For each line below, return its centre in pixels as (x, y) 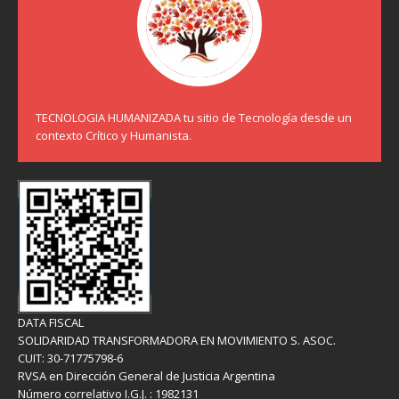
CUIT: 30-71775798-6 (70, 358)
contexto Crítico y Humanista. (114, 136)
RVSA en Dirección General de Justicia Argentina (147, 376)
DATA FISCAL (51, 323)
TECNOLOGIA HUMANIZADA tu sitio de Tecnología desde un (194, 118)
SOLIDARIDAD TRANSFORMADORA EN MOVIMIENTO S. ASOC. (177, 341)
